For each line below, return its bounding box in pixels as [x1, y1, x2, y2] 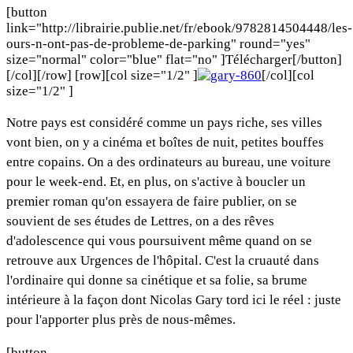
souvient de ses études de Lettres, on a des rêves [6, 213, 274, 229]
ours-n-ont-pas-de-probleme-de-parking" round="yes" [6, 35, 310, 51]
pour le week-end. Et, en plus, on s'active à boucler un [6, 173, 306, 189]
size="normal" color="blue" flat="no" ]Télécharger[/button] [6, 51, 342, 67]
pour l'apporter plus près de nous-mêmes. [6, 311, 236, 327]
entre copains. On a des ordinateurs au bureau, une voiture [6, 154, 331, 169]
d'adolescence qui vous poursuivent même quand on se [6, 232, 312, 248]
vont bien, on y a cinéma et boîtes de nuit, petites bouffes [6, 134, 324, 150]
